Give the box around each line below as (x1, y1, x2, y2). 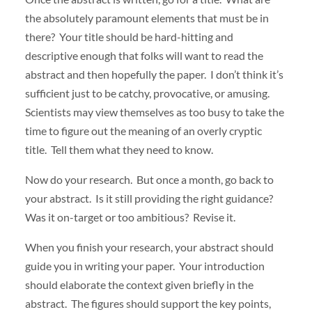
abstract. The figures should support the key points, (24, 297, 271, 311)
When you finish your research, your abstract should (24, 240, 274, 254)
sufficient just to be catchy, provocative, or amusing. (24, 86, 272, 100)
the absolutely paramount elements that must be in (24, 11, 269, 25)
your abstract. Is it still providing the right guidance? (24, 192, 275, 205)
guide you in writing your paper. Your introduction (24, 259, 265, 273)
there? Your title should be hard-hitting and (24, 30, 233, 44)
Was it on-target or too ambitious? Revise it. (24, 210, 235, 224)
